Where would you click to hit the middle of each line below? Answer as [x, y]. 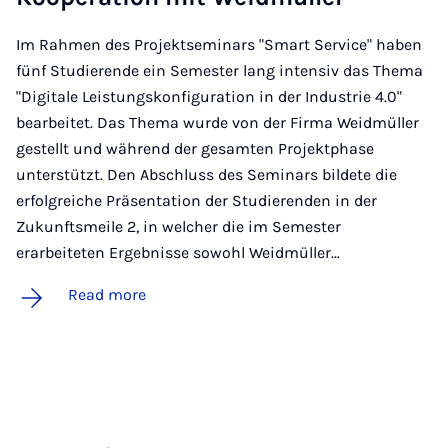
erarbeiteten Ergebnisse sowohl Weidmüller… [178, 252]
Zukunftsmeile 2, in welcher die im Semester [178, 226]
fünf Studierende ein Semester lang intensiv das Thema [219, 70]
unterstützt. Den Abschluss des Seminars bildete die [206, 174]
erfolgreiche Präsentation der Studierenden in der [196, 200]
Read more [107, 294]
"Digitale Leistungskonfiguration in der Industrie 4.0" [209, 96]
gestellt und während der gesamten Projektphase [195, 148]
